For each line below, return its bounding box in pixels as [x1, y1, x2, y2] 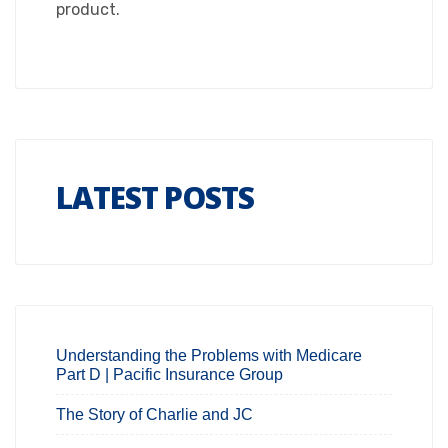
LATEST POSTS [56, 177, 255, 218]
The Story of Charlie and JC [56, 406, 253, 423]
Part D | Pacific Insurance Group [56, 366, 283, 383]
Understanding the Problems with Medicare [56, 347, 362, 364]
